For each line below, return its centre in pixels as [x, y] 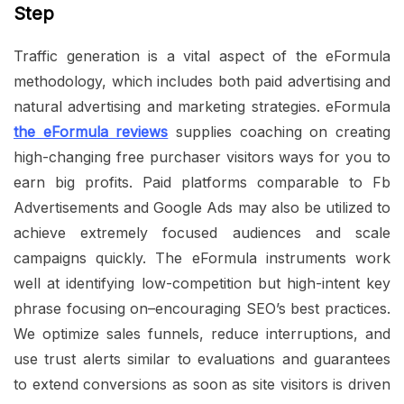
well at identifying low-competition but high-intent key [202, 284]
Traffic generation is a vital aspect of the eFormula [202, 56]
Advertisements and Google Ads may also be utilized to [202, 208]
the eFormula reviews [91, 132]
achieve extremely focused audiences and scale [202, 233]
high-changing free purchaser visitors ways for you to [202, 157]
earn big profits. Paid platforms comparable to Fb [202, 183]
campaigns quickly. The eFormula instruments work [202, 258]
